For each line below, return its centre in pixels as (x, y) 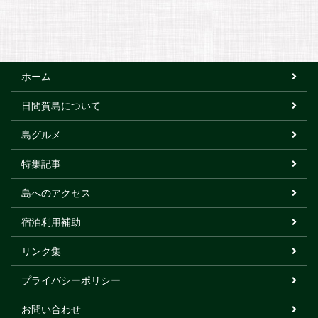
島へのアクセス (56, 192)
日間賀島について (61, 105)
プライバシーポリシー (71, 280)
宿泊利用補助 (51, 221)
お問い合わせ (51, 309)
